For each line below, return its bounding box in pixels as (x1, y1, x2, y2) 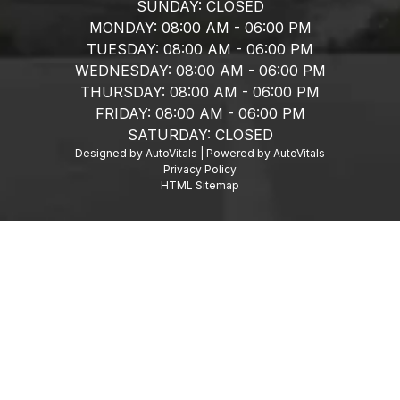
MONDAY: (88, 18, 157, 37)
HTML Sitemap (161, 178, 239, 192)
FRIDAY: (95, 104, 151, 122)
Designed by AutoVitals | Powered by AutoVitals (75, 146, 325, 160)
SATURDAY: (127, 125, 211, 144)
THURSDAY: (80, 82, 165, 101)
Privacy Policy (163, 162, 237, 176)
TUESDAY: (87, 39, 159, 58)
